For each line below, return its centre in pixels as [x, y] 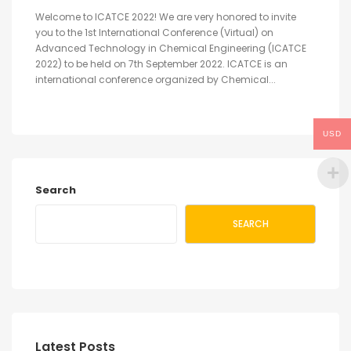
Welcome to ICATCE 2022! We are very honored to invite [166, 17]
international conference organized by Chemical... [156, 80]
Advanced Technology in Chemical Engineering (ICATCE [171, 49]
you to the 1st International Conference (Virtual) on [154, 33]
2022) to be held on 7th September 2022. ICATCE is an [161, 64]
